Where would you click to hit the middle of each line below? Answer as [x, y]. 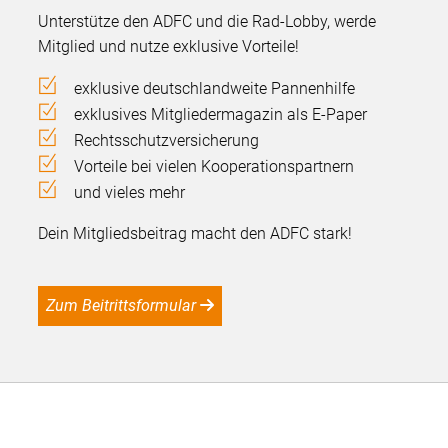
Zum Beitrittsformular [126, 306]
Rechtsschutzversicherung [167, 141]
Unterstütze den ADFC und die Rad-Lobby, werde [207, 22]
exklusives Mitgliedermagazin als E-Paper [221, 115]
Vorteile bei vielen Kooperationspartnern [214, 167]
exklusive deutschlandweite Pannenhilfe [215, 89]
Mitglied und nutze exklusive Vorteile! [169, 47]
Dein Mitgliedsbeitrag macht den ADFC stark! [195, 234]
